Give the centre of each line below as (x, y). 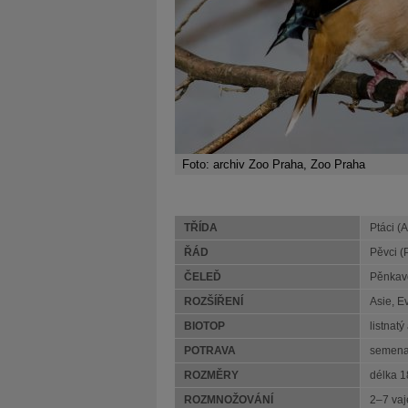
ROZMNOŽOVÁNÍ (229, 400)
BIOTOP (204, 326)
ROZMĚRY (211, 375)
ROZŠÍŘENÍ (214, 301)
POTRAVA (210, 351)
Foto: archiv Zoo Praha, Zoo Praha (274, 164)
